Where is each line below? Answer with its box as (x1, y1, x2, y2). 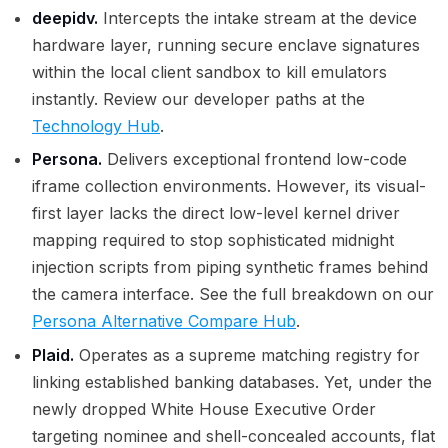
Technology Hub (32, 115, 160, 136)
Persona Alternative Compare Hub (32, 311, 296, 332)
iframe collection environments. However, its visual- (32, 176, 426, 197)
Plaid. (32, 344, 74, 365)
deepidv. (32, 7, 98, 28)
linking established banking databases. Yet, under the (32, 371, 432, 392)
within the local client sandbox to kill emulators (32, 61, 387, 82)
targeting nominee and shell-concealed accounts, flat (32, 425, 435, 446)
